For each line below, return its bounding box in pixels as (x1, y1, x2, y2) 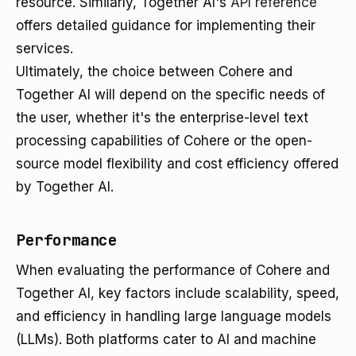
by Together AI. (16, 179, 114, 195)
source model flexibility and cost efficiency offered (16, 156, 339, 172)
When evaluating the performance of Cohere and (16, 262, 330, 278)
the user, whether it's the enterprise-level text (16, 110, 308, 126)
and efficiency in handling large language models (16, 308, 331, 324)
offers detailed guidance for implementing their (16, 17, 315, 33)
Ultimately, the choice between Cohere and (16, 64, 292, 79)
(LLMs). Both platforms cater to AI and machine (16, 331, 316, 347)
